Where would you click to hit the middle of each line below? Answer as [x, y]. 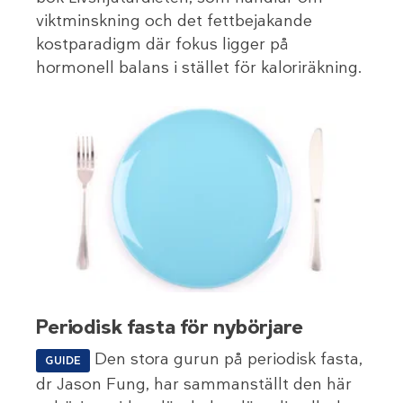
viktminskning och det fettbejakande [174, 20]
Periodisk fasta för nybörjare [170, 327]
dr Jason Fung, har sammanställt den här [194, 385]
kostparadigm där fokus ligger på [162, 44]
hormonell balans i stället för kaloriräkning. [199, 67]
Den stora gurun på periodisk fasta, [228, 359]
